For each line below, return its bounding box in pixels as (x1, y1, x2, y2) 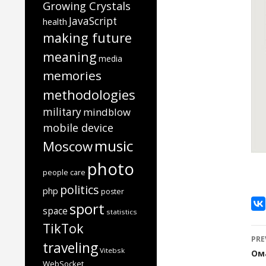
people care (43, 167, 85, 178)
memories (43, 67, 102, 84)
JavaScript (69, 14, 117, 28)
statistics (106, 207, 137, 216)
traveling (43, 239, 98, 257)
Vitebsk (100, 246, 125, 255)
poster (101, 186, 124, 197)
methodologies (43, 85, 135, 103)
